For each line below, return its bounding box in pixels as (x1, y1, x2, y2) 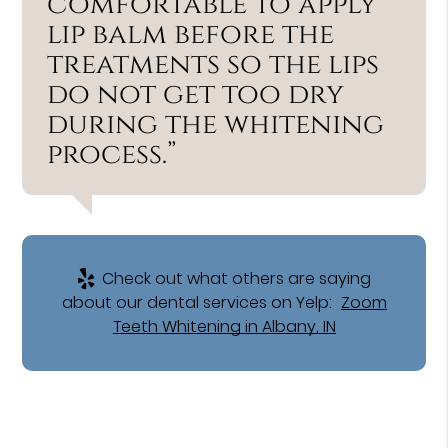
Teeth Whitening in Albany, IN (112, 314, 336, 338)
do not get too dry (47, 75, 345, 113)
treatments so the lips (47, 45, 380, 83)
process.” (47, 135, 178, 173)
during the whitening (47, 105, 385, 143)
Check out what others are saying (98, 266, 371, 290)
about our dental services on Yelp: (61, 290, 336, 314)
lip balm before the (47, 15, 335, 53)
